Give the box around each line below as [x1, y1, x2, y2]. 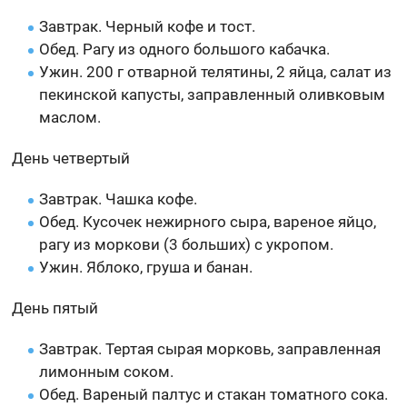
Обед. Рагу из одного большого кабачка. [39, 39, 331, 58]
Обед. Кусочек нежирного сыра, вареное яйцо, [39, 212, 377, 231]
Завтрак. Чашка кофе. [39, 189, 198, 208]
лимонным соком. [39, 362, 174, 381]
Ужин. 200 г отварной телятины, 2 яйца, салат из [39, 62, 392, 81]
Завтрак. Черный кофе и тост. [39, 16, 256, 35]
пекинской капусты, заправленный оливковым [39, 84, 386, 104]
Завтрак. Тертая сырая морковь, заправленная [39, 339, 382, 358]
